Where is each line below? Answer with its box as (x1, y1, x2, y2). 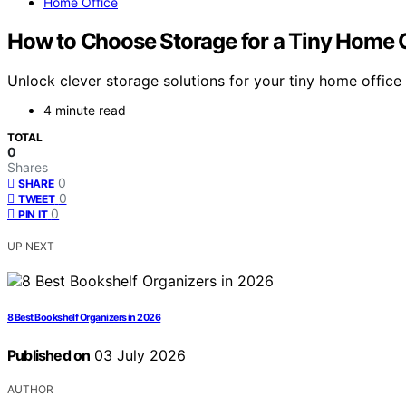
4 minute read (43, 102, 126, 119)
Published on (7, 346, 91, 365)
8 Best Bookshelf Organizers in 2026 (7, 312, 161, 324)
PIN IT (18, 208, 48, 222)
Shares (7, 159, 48, 176)
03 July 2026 (90, 346, 187, 365)
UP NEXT (7, 239, 54, 254)
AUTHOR (7, 382, 53, 397)
